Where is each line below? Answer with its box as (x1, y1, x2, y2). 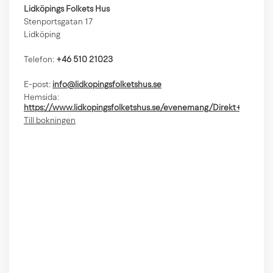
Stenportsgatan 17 (24, 18, 93, 27)
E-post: (24, 81, 52, 90)
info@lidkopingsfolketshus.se (52, 81, 161, 90)
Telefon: (24, 56, 56, 65)
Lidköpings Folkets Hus (24, 5, 110, 14)
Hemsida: (24, 94, 59, 102)
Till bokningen (24, 117, 76, 126)
